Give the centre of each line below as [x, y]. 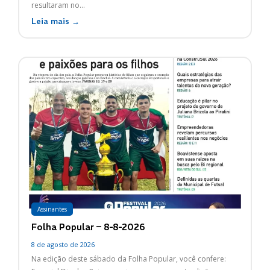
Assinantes [52, 209]
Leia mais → [55, 22]
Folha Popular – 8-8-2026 [88, 227]
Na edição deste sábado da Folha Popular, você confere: [129, 259]
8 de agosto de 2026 [63, 244]
